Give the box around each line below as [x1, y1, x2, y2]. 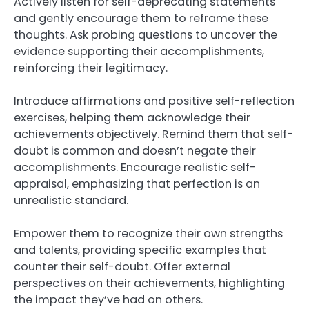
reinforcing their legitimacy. [14, 60, 168, 77]
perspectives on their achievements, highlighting [14, 275, 285, 292]
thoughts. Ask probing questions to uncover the [14, 27, 277, 43]
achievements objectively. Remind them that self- [14, 126, 293, 143]
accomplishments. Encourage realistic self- [14, 159, 256, 176]
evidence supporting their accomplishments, [14, 43, 264, 60]
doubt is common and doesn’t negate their [14, 143, 256, 159]
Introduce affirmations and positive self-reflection [14, 93, 295, 110]
